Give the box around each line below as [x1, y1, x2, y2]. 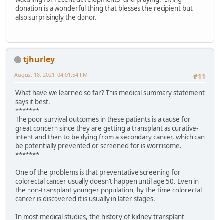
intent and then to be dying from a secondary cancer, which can [15, 133, 205, 142]
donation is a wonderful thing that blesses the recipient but [15, 4, 192, 13]
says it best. [15, 97, 50, 107]
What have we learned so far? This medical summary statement [15, 88, 205, 98]
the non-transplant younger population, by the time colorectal [15, 186, 202, 195]
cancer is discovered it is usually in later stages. [15, 194, 155, 204]
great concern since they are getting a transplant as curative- [15, 124, 198, 133]
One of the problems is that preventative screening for [15, 168, 181, 177]
